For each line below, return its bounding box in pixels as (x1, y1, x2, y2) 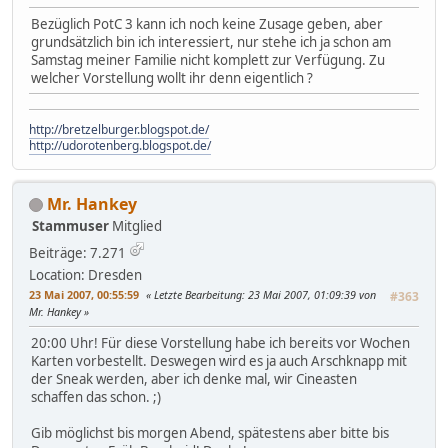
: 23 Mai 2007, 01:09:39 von (242, 286, 376, 302)
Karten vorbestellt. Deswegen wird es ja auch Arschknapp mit (31, 351, 407, 370)
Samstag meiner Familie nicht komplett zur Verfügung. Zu (31, 50, 385, 69)
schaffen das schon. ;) (31, 387, 161, 406)
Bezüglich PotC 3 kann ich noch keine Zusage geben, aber (31, 14, 383, 33)
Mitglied (112, 216, 162, 235)
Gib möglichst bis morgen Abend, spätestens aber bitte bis (31, 423, 389, 442)
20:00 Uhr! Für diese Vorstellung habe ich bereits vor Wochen (31, 333, 410, 352)
